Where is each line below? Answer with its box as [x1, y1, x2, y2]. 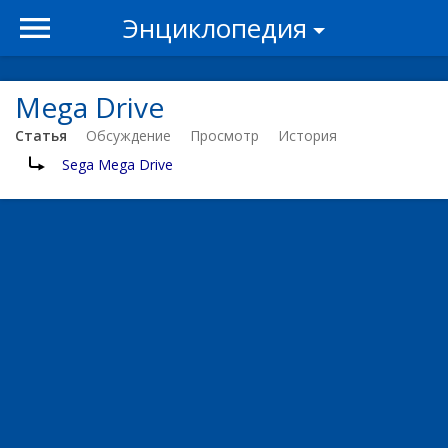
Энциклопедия [123, 10, 307, 46]
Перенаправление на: [15, 155, 160, 174]
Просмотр [190, 126, 259, 145]
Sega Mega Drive [62, 155, 173, 174]
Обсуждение [86, 126, 171, 145]
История [278, 126, 337, 145]
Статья [15, 126, 67, 145]
